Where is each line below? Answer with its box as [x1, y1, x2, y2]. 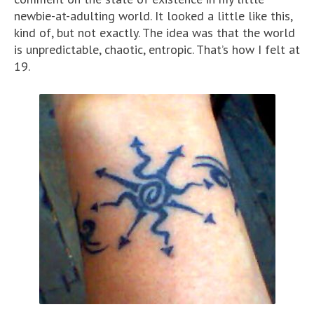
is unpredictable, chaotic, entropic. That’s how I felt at [14, 41, 300, 57]
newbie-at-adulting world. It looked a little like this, [14, 8, 292, 24]
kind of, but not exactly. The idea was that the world [14, 25, 295, 41]
